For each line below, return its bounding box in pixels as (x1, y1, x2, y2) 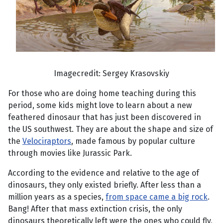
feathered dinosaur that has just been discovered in (8, 112, 201, 122)
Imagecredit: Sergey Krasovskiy (54, 68, 169, 78)
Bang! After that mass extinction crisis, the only (8, 204, 182, 214)
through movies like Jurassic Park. (8, 148, 132, 158)
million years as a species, (8, 192, 106, 202)
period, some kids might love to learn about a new (8, 100, 192, 110)
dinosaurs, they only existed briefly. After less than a (8, 180, 201, 190)
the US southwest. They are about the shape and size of (8, 124, 213, 134)
